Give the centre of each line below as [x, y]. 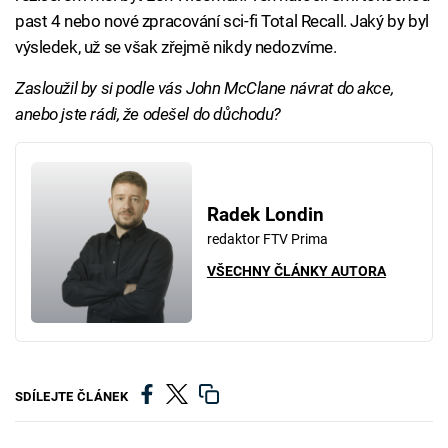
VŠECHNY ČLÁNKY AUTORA [296, 271]
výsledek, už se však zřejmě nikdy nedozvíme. [176, 47]
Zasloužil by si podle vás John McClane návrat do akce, [204, 88]
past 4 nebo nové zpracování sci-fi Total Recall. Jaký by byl [222, 21]
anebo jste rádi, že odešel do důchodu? [148, 114]
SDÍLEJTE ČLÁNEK [71, 396]
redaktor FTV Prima [267, 239]
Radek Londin [265, 215]
